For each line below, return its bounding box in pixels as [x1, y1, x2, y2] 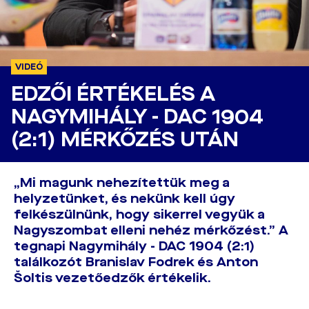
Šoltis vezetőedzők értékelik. [14, 270, 211, 286]
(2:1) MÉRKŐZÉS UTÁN [11, 126, 239, 153]
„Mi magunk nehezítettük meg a [14, 175, 230, 191]
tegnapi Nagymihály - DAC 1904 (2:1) [14, 238, 255, 255]
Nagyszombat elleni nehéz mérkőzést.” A [14, 222, 288, 239]
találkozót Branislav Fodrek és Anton [14, 254, 258, 270]
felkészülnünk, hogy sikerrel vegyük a [14, 206, 265, 223]
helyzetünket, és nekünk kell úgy [14, 190, 235, 207]
